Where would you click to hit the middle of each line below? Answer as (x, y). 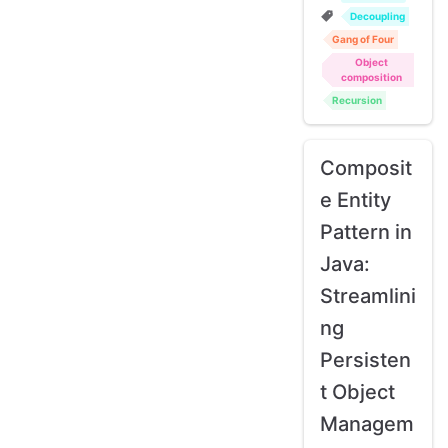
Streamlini (368, 295)
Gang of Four (363, 38)
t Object (357, 391)
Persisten (365, 359)
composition (371, 76)
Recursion (357, 99)
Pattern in (366, 231)
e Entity (355, 199)
